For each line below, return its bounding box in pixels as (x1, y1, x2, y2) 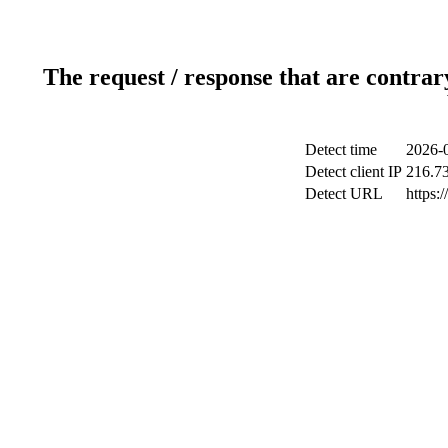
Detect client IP (305, 162, 402, 180)
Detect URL (305, 184, 383, 202)
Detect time (305, 140, 377, 158)
